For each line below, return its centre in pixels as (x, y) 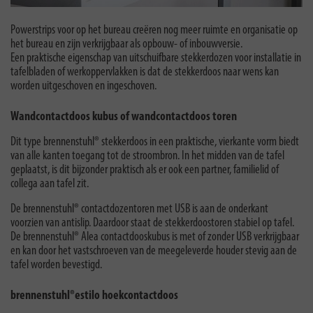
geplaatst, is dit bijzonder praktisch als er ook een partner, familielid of (145, 170)
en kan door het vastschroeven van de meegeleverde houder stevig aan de (154, 252)
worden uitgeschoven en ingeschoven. (83, 87)
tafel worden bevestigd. (56, 265)
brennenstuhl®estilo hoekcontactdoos (94, 296)
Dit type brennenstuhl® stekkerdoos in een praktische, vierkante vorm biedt (155, 143)
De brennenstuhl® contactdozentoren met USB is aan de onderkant (139, 210)
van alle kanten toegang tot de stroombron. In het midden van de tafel (147, 156)
